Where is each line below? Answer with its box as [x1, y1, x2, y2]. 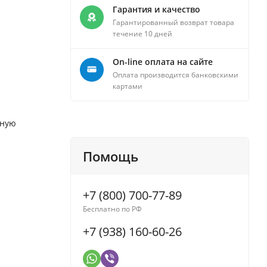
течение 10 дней [113, 29, 172, 39]
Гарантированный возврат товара [113, 17, 234, 28]
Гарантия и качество [113, 4, 200, 15]
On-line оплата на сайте [113, 56, 213, 68]
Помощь [83, 147, 138, 166]
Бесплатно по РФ [83, 204, 142, 215]
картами [113, 81, 142, 92]
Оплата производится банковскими [113, 70, 238, 80]
